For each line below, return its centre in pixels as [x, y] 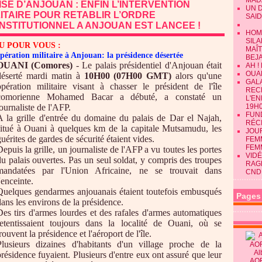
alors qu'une [196, 76]
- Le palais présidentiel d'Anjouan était [147, 65]
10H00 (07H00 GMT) [128, 76]
